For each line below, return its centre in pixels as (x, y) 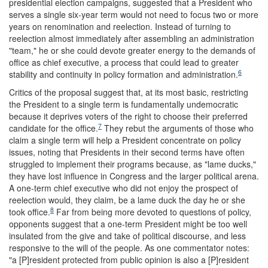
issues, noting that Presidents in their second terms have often (127, 152)
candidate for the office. (54, 128)
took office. (30, 212)
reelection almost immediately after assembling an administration (132, 39)
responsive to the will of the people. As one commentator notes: (129, 248)
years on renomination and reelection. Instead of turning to (120, 27)
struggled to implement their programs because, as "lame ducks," (133, 164)
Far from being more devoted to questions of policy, (153, 212)
